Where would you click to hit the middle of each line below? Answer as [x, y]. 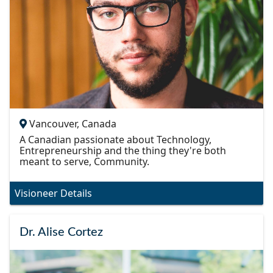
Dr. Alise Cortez [61, 232]
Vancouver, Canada [73, 123]
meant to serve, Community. [84, 161]
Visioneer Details [53, 193]
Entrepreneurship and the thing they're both [123, 150]
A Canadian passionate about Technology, [115, 139]
